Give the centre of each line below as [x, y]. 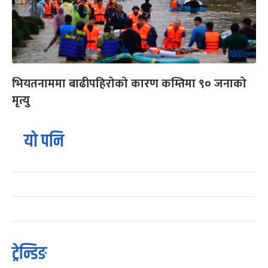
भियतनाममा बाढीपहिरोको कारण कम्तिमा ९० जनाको [129, 84]
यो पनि [44, 142]
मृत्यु [21, 101]
